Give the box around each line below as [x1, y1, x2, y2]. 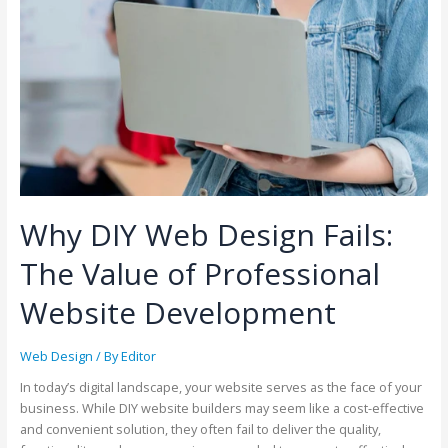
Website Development [19, 291, 336, 333]
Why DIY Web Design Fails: [19, 213, 393, 255]
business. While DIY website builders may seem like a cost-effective [19, 399, 424, 418]
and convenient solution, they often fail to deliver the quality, [19, 420, 381, 439]
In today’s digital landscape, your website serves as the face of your [19, 378, 422, 397]
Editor [120, 346, 156, 365]
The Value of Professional [19, 252, 380, 294]
